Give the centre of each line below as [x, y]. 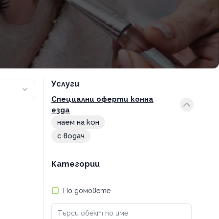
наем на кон [78, 122]
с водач [71, 136]
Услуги [65, 84]
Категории [76, 164]
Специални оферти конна [102, 99]
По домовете [87, 191]
